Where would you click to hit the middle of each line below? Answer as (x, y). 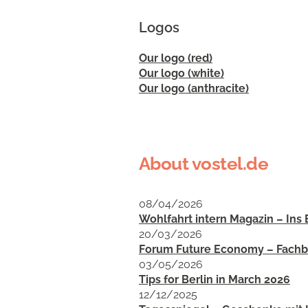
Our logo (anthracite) (194, 88)
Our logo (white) (181, 73)
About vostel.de (204, 164)
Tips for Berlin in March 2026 (214, 279)
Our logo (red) (176, 58)
